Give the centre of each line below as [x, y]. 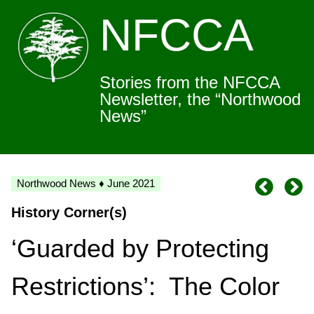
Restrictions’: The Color [145, 286]
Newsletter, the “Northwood [200, 99]
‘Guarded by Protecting [140, 248]
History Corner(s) [69, 212]
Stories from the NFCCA [190, 82]
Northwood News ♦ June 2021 [86, 183]
